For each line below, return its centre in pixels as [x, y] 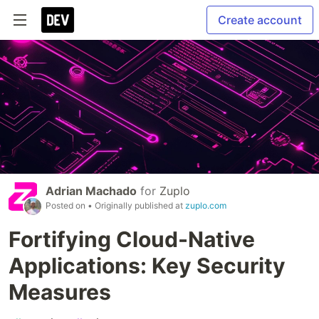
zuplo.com [206, 206]
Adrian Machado [91, 191]
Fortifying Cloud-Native [132, 240]
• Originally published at [136, 206]
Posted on [67, 206]
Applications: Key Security [147, 266]
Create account [260, 20]
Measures [60, 292]
